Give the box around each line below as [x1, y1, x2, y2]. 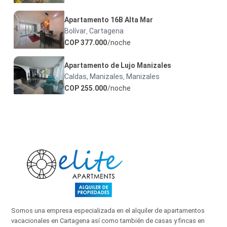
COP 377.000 [64, 39, 107, 47]
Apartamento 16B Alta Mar [64, 16, 154, 24]
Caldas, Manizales [64, 72, 124, 81]
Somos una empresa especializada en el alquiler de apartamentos [11, 207, 205, 215]
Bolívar [64, 27, 87, 35]
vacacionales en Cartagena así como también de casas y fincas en [11, 217, 205, 225]
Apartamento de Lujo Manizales [64, 61, 172, 70]
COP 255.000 [64, 84, 107, 93]
